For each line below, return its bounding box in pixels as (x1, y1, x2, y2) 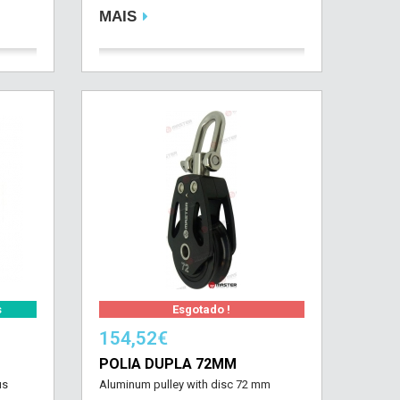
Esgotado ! (172, 303, 231, 316)
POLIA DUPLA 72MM (98, 355, 237, 372)
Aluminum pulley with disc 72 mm (98, 378, 271, 391)
